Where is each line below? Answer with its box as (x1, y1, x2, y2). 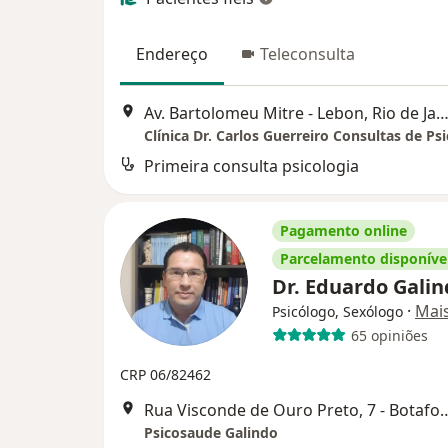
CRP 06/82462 (120, 365, 211, 385)
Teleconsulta (260, 42, 355, 65)
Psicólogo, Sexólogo (272, 302, 403, 322)
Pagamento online (280, 221, 407, 241)
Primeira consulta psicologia (144, 155, 359, 178)
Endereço (136, 42, 208, 65)
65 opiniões (350, 325, 428, 345)
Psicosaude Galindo (144, 423, 278, 443)
